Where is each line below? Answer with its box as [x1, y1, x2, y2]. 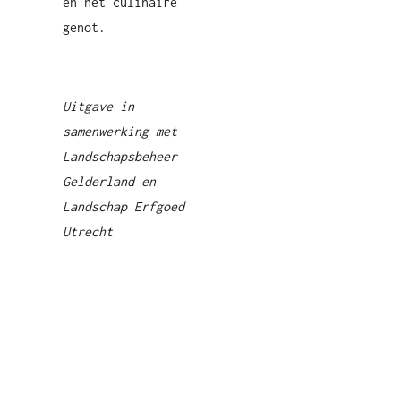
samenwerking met [63, 124, 177, 139]
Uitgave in [63, 98, 134, 114]
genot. [63, 20, 106, 35]
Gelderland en [63, 174, 156, 189]
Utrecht [63, 224, 113, 239]
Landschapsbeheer [63, 149, 186, 164]
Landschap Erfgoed [63, 199, 184, 214]
